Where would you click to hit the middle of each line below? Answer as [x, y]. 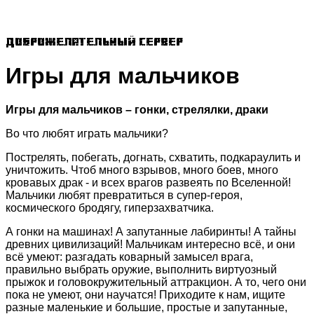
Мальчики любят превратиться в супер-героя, [124, 196]
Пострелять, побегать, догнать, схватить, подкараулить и [153, 158]
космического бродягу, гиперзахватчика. [110, 208]
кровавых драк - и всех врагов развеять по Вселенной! [148, 183]
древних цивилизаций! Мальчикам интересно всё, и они [150, 245]
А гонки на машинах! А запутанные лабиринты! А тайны [151, 232]
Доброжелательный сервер [94, 42]
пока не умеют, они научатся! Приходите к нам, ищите [145, 295]
